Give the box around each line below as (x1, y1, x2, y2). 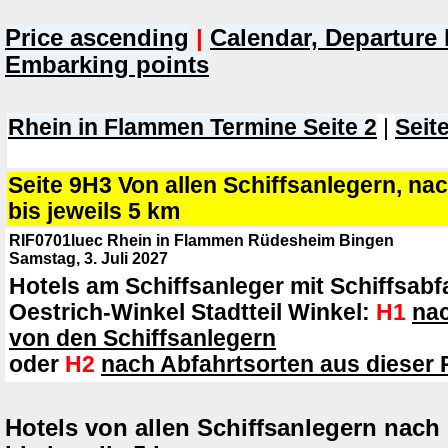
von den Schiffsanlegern (9, 326, 276, 351)
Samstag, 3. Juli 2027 (9, 250, 168, 267)
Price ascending (5, 25, 189, 51)
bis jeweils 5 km (8, 199, 180, 224)
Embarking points (5, 52, 209, 78)
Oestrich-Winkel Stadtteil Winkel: (9, 300, 376, 325)
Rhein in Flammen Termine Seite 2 (8, 115, 377, 140)
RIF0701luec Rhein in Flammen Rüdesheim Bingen (9, 232, 394, 249)
